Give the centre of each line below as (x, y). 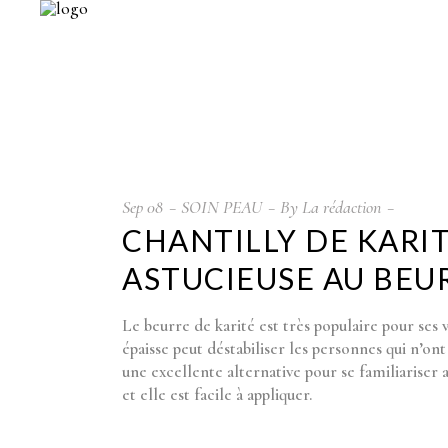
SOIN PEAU (221, 207)
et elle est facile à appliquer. (217, 394)
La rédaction (341, 207)
